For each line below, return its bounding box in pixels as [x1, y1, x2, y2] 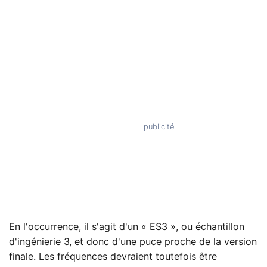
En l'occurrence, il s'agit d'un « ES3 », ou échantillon [9, 222, 244, 232]
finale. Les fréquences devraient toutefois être [9, 252, 217, 262]
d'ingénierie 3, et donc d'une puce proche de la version [9, 237, 257, 247]
